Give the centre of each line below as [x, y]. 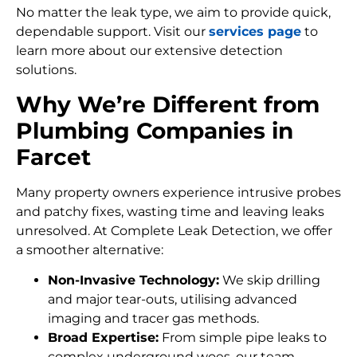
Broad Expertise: [103, 338]
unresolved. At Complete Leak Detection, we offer [174, 230]
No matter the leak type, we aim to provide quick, [173, 13]
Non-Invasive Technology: [133, 280]
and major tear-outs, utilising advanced [173, 300]
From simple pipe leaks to [243, 338]
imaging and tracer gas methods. [153, 319]
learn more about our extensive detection [149, 51]
